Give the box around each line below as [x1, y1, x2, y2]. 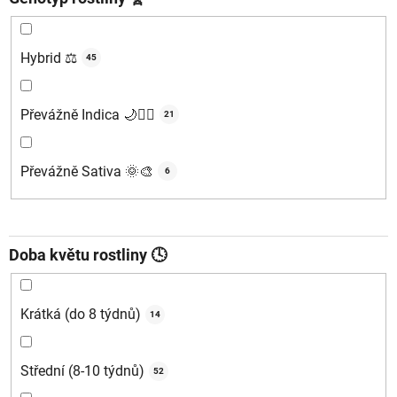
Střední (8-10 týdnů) [20, 362, 144, 380]
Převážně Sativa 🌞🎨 [20, 162, 153, 180]
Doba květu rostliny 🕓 [9, 245, 167, 264]
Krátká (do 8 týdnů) [20, 306, 141, 323]
